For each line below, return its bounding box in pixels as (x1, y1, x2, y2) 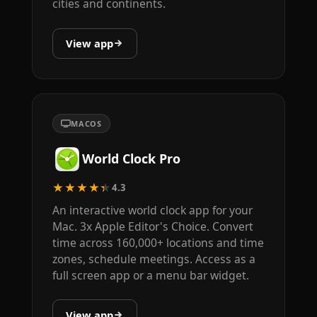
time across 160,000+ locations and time (52, 234, 264, 250)
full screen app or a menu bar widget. (52, 267, 249, 283)
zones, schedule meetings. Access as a (52, 250, 255, 267)
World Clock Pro (81, 150, 180, 168)
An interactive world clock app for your (52, 202, 253, 218)
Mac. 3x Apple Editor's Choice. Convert (52, 218, 253, 234)
